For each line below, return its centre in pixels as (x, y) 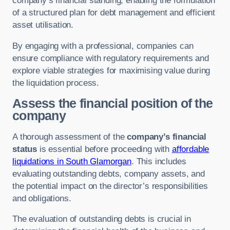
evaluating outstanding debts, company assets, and (109, 174)
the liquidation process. (56, 83)
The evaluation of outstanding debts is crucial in (102, 219)
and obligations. (42, 198)
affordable (190, 149)
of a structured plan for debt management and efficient (114, 13)
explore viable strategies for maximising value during (111, 70)
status (25, 149)
